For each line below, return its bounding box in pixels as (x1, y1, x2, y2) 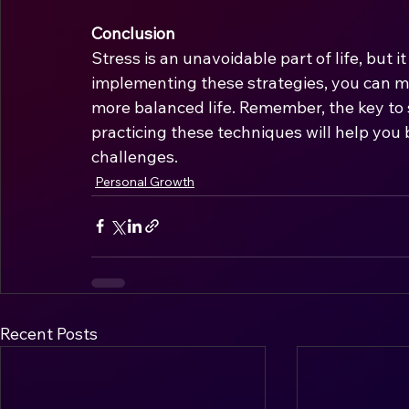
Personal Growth (95, 173, 194, 190)
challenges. (91, 145, 178, 167)
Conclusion (91, 22, 175, 44)
